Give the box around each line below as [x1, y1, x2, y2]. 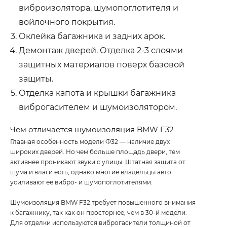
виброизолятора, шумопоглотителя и [19, 3, 178, 13]
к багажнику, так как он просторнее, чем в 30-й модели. [10, 208, 187, 216]
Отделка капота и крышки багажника [19, 88, 176, 98]
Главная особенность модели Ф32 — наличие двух [10, 137, 170, 145]
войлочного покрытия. [19, 17, 115, 27]
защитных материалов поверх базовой [19, 59, 184, 69]
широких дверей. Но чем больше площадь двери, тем [10, 147, 180, 156]
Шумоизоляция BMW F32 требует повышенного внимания [10, 198, 196, 206]
